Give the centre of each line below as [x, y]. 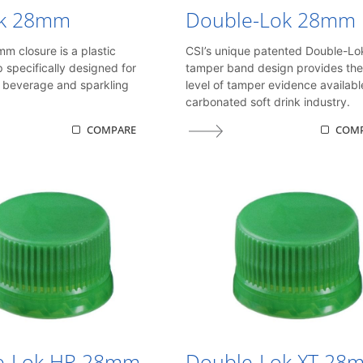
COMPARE [112, 130]
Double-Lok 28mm [271, 20]
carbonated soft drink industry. [268, 101]
